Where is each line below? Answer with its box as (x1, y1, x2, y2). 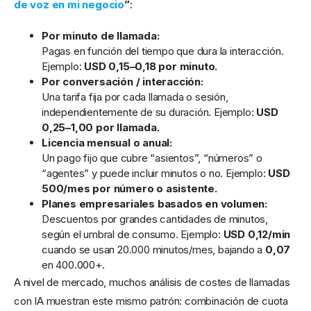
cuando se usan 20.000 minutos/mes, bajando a (42, 242, 265, 256)
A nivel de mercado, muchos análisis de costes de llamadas (14, 275, 290, 289)
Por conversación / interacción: (42, 74, 203, 88)
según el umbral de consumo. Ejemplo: (42, 227, 224, 241)
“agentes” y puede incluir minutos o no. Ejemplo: (42, 166, 269, 180)
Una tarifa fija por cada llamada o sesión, (42, 90, 228, 103)
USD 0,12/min (223, 227, 291, 241)
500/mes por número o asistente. (42, 181, 217, 195)
